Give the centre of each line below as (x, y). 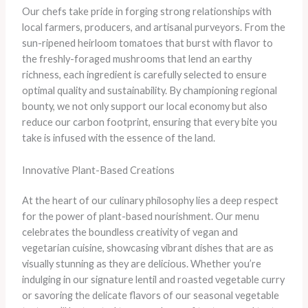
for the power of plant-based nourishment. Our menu (140, 217)
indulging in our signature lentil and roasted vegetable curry (153, 280)
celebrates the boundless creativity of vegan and (130, 232)
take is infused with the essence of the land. (118, 138)
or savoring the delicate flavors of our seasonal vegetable (150, 296)
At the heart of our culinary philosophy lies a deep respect (150, 201)
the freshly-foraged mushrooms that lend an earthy (136, 59)
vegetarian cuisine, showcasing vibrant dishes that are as (147, 248)
